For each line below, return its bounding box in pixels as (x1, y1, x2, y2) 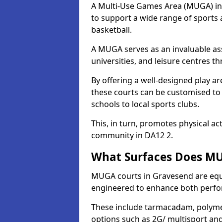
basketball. (91, 24, 132, 35)
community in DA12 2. (91, 130, 173, 141)
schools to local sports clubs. (91, 99, 199, 110)
